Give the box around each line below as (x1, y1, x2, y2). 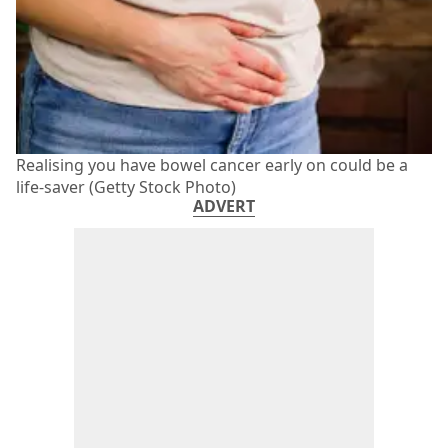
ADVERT (193, 194, 255, 217)
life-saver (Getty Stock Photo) (16, 175, 236, 198)
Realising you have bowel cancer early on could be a (16, 153, 408, 176)
